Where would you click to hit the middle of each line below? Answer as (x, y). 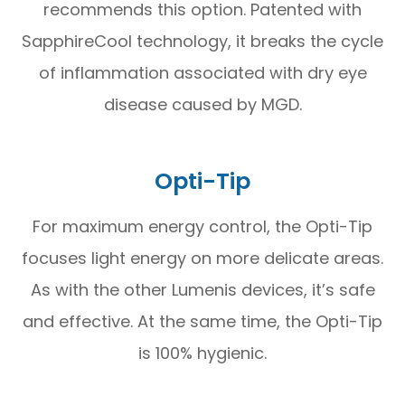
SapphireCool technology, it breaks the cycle (202, 41)
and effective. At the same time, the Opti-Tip (202, 321)
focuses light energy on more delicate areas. (202, 258)
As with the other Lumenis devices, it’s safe (202, 289)
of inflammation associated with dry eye (202, 72)
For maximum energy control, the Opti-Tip (202, 226)
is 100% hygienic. (202, 353)
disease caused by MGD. (202, 104)
